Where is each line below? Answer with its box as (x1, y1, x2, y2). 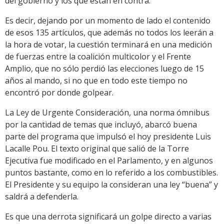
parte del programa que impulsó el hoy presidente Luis (5, 130, 211, 142)
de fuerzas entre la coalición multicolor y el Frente (5, 50, 191, 62)
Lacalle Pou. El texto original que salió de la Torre (5, 142, 189, 154)
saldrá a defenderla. (5, 190, 78, 202)
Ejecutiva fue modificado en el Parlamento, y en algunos (5, 154, 213, 166)
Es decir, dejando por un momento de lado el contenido (5, 14, 210, 26)
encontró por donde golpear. (5, 86, 113, 98)
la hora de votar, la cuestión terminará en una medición (5, 38, 212, 50)
